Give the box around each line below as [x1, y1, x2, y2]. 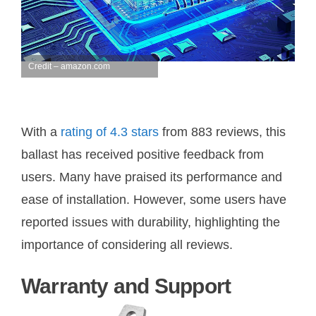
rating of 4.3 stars [61, 124, 159, 139]
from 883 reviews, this [159, 124, 286, 139]
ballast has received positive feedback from [21, 147, 264, 162]
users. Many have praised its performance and [21, 169, 282, 184]
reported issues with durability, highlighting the [21, 214, 280, 229]
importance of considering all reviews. [21, 237, 233, 252]
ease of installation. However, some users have [21, 192, 286, 207]
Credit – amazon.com [28, 61, 110, 71]
